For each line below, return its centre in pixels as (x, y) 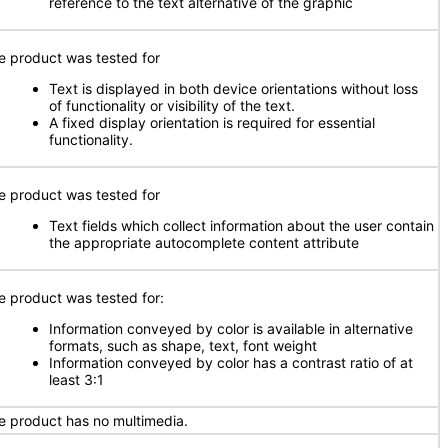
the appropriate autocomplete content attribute (204, 242)
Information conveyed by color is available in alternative (231, 328)
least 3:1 (76, 379)
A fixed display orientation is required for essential (212, 122)
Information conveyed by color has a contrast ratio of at (231, 362)
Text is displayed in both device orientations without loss (233, 88)
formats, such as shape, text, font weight (183, 345)
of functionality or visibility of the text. (172, 105)
